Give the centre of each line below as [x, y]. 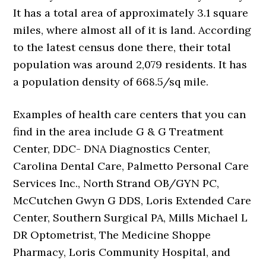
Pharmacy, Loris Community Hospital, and [122, 252]
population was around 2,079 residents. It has [130, 65]
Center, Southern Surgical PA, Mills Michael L [131, 218]
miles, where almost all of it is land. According [132, 30]
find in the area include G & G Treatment [118, 132]
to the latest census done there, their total [122, 47]
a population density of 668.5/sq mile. [111, 82]
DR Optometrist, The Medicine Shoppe [112, 235]
